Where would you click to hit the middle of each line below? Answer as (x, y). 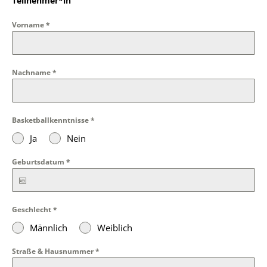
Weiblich (115, 228)
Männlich (49, 228)
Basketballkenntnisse (51, 120)
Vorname (29, 25)
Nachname (32, 72)
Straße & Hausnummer (54, 251)
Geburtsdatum (39, 162)
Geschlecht (32, 209)
